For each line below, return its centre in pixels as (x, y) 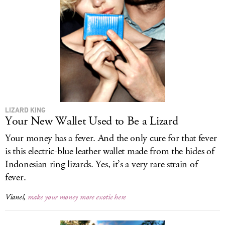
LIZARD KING (25, 110)
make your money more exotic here (77, 197)
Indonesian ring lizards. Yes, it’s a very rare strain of (101, 164)
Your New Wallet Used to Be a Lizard (92, 121)
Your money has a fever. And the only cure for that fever (111, 138)
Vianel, (16, 197)
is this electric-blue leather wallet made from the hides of (110, 151)
